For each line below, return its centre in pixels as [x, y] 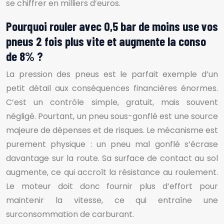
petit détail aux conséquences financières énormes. [112, 88]
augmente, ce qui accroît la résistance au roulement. [112, 172]
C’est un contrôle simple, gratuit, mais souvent [112, 102]
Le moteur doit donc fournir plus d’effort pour [112, 186]
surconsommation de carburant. [70, 214]
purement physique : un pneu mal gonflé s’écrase [112, 144]
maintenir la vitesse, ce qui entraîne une [112, 200]
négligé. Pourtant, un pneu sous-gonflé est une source [112, 116]
